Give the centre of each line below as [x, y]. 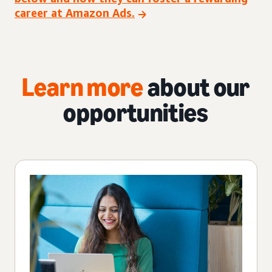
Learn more [85, 87]
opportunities [136, 112]
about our [199, 87]
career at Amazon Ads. [75, 13]
